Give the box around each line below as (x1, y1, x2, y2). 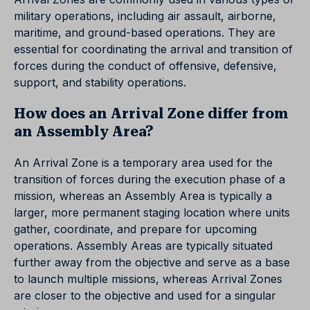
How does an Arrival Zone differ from (14, 105, 289, 122)
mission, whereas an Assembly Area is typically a (14, 189, 272, 203)
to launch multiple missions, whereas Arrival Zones (14, 272, 282, 286)
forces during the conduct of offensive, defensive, (14, 59, 277, 73)
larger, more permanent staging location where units (14, 206, 290, 219)
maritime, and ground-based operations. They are (14, 26, 275, 39)
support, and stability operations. (14, 75, 186, 89)
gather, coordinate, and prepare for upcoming (14, 222, 257, 236)
